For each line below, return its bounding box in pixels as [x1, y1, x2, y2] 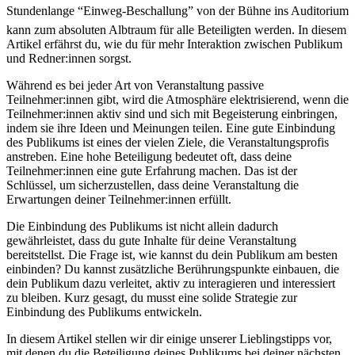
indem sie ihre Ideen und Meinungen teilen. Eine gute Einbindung [6, 120, 335, 135]
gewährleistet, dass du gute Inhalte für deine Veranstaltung [6, 233, 296, 247]
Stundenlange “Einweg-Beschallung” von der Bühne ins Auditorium [6, 3, 349, 17]
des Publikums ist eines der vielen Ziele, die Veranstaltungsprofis [6, 135, 329, 149]
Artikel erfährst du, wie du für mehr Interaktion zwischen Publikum [6, 36, 342, 51]
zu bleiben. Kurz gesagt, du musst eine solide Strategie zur [6, 290, 297, 304]
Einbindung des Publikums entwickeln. [6, 304, 202, 319]
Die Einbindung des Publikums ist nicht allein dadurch [6, 219, 278, 233]
